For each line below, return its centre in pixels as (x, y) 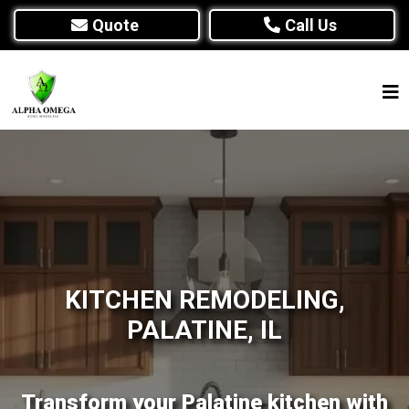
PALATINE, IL (204, 330)
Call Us (310, 25)
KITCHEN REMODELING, (204, 300)
